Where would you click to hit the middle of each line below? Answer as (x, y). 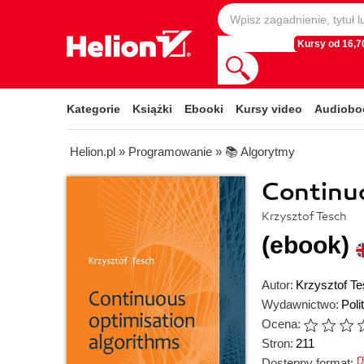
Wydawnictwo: (300, 304)
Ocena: (281, 324)
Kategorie (93, 109)
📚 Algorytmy (260, 152)
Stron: (277, 343)
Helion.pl (93, 152)
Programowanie (170, 152)
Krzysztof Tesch (304, 217)
